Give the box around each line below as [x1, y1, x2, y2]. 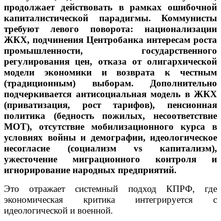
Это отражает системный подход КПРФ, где [4, 183, 217, 194]
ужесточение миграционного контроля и [4, 153, 217, 164]
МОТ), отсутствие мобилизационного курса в [4, 121, 217, 132]
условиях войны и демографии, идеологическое [4, 132, 217, 143]
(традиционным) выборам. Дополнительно [4, 77, 217, 88]
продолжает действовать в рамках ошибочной [4, 1, 217, 12]
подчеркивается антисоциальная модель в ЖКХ [4, 88, 217, 99]
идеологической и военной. [4, 205, 113, 216]
